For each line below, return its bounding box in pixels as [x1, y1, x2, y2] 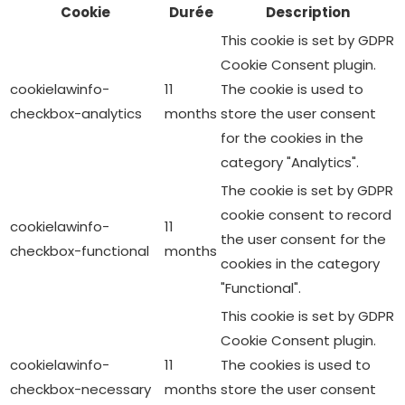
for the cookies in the [221, 127, 363, 147]
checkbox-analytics [10, 103, 142, 123]
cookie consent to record [221, 204, 391, 224]
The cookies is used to [221, 354, 371, 374]
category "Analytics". [221, 152, 359, 172]
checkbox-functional [10, 240, 149, 260]
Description [266, 2, 350, 22]
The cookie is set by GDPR [221, 180, 393, 200]
